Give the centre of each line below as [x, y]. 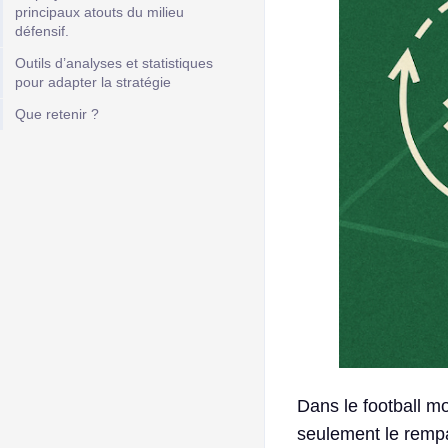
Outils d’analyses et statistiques [114, 63]
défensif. [42, 31]
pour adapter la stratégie [93, 82]
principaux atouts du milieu [99, 12]
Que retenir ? [57, 114]
